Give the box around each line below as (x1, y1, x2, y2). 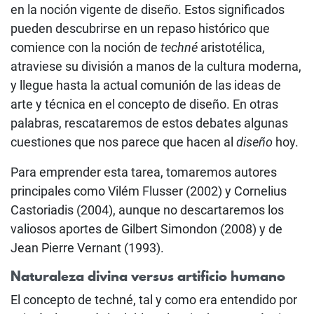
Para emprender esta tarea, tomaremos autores (11, 164, 277, 179)
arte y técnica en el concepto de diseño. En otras (11, 96, 278, 111)
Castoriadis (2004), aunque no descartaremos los (11, 202, 284, 217)
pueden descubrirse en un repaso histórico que (11, 20, 270, 36)
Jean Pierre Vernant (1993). (11, 240, 164, 255)
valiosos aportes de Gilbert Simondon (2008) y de (11, 221, 282, 236)
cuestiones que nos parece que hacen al (11, 134, 236, 149)
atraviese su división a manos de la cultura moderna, (11, 58, 301, 74)
